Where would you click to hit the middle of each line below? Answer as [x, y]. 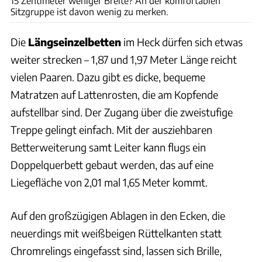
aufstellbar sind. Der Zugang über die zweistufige [122, 112]
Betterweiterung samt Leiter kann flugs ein [108, 147]
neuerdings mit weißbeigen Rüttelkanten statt [116, 233]
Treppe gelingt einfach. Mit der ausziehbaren [111, 129]
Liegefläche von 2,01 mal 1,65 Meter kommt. [109, 182]
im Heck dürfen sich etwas [182, 42]
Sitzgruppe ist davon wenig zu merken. [89, 11]
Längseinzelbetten [75, 42]
